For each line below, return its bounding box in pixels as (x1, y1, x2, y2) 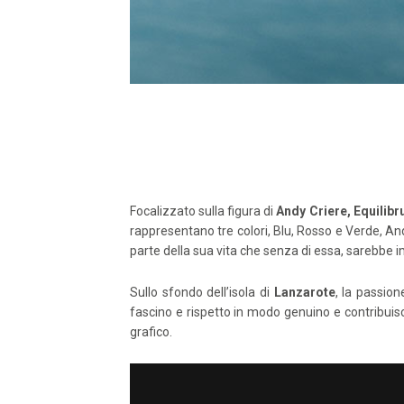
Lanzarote (273, 285, 335, 300)
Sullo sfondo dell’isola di (130, 285, 274, 300)
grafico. (130, 325, 172, 340)
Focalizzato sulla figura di (130, 204, 277, 219)
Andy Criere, (276, 204, 353, 219)
